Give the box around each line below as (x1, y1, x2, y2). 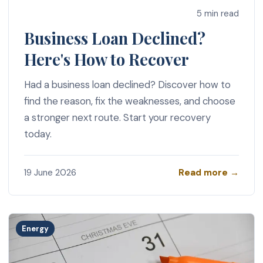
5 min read (197, 7, 240, 19)
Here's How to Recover (23, 49, 189, 70)
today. (23, 127, 52, 141)
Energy (22, 223, 49, 234)
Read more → (178, 166, 240, 178)
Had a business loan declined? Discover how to (23, 78, 231, 92)
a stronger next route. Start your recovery (23, 111, 211, 124)
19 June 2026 (23, 167, 76, 179)
